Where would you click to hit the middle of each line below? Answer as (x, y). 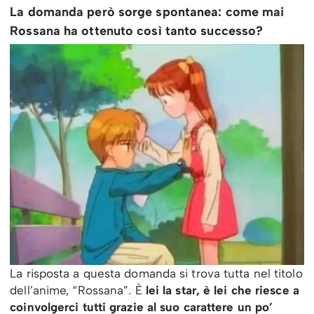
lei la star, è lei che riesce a (220, 290)
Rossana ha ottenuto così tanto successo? (137, 30)
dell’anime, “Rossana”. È (76, 290)
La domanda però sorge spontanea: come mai (147, 12)
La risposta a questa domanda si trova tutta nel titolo (156, 273)
